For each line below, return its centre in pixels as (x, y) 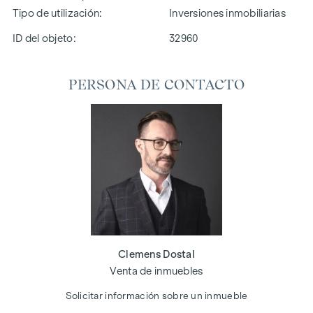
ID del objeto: (44, 38)
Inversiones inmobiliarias (227, 13)
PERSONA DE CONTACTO (156, 84)
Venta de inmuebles (156, 271)
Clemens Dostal (156, 254)
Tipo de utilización (56, 13)
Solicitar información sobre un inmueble (156, 296)
